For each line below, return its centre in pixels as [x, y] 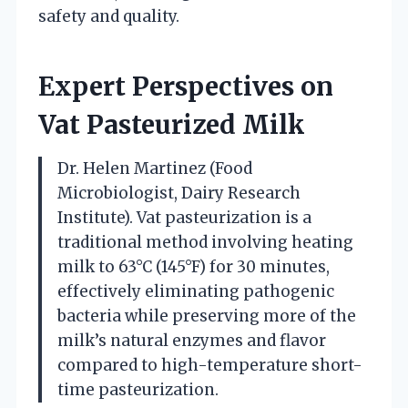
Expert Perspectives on [186, 86]
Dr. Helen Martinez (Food [155, 168]
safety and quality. [109, 16]
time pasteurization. [138, 389]
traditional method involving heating [205, 242]
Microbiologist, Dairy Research [179, 193]
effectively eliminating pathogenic [196, 291]
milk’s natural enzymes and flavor [192, 340]
